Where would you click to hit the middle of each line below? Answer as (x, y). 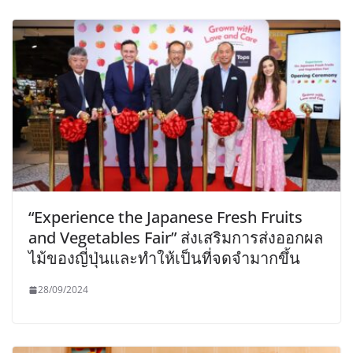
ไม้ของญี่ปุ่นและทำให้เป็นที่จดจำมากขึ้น (164, 258)
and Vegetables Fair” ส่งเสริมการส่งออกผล (176, 238)
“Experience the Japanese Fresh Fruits (165, 217)
